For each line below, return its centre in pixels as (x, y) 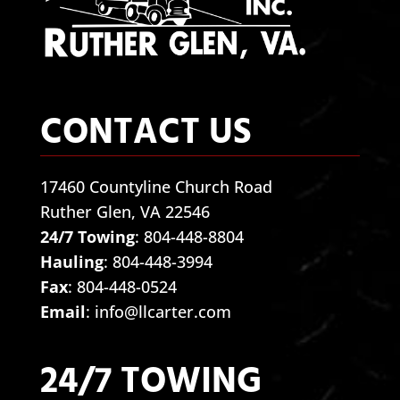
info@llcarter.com (162, 312)
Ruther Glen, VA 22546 (125, 212)
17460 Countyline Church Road (156, 187)
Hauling (71, 262)
